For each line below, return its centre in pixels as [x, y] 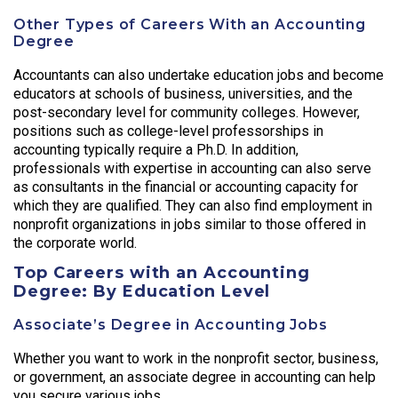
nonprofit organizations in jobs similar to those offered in [190, 225]
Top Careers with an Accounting [162, 272]
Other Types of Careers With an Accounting [190, 25]
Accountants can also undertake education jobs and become [199, 76]
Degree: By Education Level [142, 291]
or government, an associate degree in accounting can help [195, 377]
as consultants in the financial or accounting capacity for [186, 187]
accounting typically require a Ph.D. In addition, [156, 150]
